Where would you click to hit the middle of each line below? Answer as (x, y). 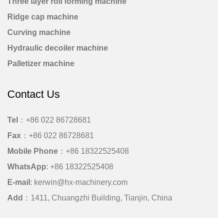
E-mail (19, 182)
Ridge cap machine (43, 17)
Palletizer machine (41, 63)
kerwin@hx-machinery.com (81, 182)
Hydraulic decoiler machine (58, 48)
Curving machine (39, 32)
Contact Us (34, 94)
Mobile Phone (33, 151)
